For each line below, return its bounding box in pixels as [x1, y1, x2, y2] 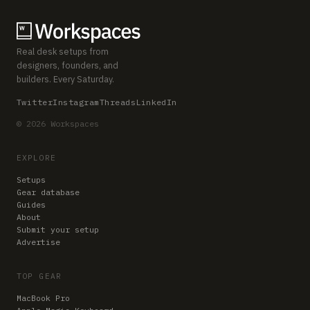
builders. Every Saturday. [17, 73, 114, 84]
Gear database [17, 186, 80, 197]
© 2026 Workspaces [17, 118, 99, 129]
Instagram [53, 96, 100, 107]
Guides [17, 199, 46, 210]
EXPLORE [17, 152, 56, 163]
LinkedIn [136, 96, 177, 107]
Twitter [17, 96, 53, 107]
